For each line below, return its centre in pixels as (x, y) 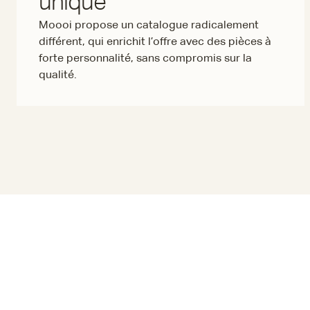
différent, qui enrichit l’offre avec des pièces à (155, 42)
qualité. (58, 75)
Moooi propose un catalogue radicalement (149, 26)
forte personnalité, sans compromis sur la (145, 59)
